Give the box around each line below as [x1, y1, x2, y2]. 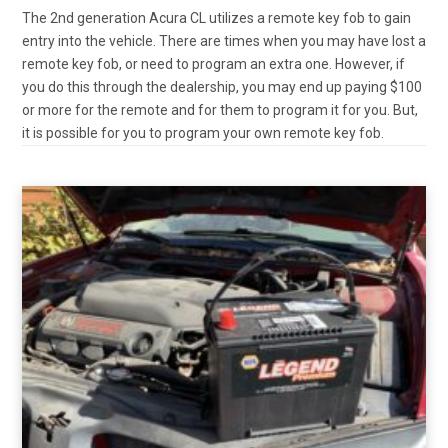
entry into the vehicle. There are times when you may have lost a [22, 32, 426, 49]
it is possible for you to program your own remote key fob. [22, 124, 384, 141]
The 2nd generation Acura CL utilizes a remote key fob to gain [22, 9, 411, 26]
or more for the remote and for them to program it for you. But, [22, 101, 418, 118]
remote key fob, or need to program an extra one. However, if [22, 55, 405, 72]
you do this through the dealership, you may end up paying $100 [22, 78, 422, 95]
